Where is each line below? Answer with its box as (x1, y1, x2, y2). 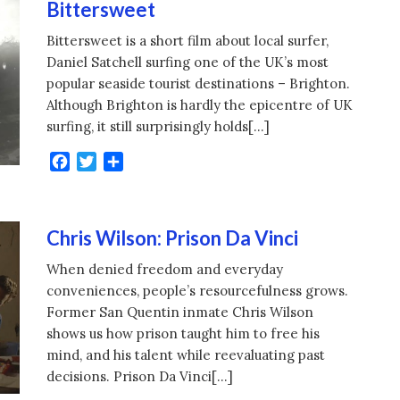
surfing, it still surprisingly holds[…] (46, 118, 271, 136)
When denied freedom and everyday (46, 261, 284, 279)
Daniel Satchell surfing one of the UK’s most (46, 54, 329, 71)
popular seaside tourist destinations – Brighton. (46, 75, 351, 93)
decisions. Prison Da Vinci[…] (46, 368, 234, 386)
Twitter (96, 153, 154, 171)
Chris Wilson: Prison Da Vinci (46, 226, 299, 251)
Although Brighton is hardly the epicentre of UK (46, 96, 354, 114)
